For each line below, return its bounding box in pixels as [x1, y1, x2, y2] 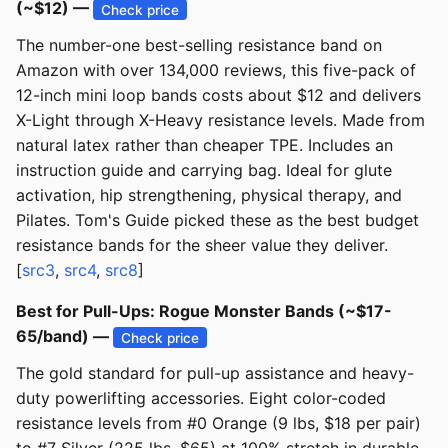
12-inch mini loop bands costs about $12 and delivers [16, 85, 421, 106]
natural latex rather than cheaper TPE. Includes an [16, 135, 393, 156]
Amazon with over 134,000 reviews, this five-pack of [16, 60, 416, 81]
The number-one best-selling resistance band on [16, 35, 382, 56]
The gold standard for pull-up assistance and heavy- [16, 363, 414, 384]
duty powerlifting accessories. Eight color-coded [16, 388, 386, 409]
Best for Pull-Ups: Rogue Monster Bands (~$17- [16, 301, 392, 322]
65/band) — [16, 326, 113, 347]
